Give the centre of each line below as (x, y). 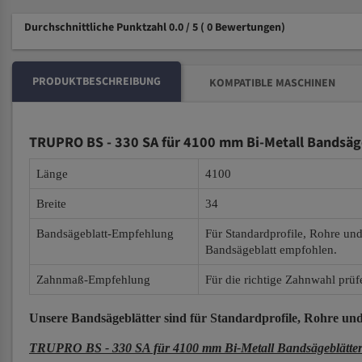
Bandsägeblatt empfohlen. (271, 250)
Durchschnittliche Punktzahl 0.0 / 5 (112, 27)
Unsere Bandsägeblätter (95, 318)
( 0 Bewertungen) (243, 27)
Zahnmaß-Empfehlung (93, 280)
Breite (51, 204)
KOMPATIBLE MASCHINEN (272, 83)
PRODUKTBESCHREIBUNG (97, 82)
